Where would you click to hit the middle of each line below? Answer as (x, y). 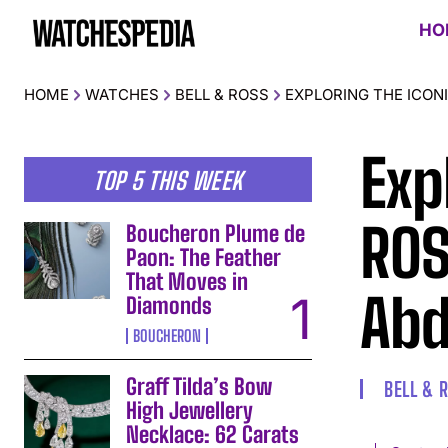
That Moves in (187, 281)
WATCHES (122, 94)
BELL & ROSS (222, 94)
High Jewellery (190, 410)
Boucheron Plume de (216, 233)
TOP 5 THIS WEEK (168, 180)
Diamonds (169, 305)
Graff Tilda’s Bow (199, 386)
